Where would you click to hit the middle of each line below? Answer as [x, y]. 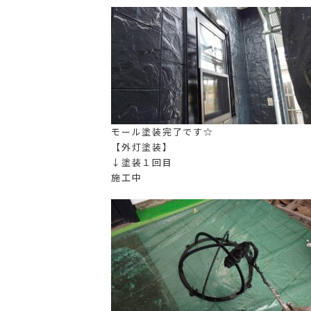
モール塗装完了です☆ [162, 132]
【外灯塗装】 [142, 147]
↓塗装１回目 [142, 162]
